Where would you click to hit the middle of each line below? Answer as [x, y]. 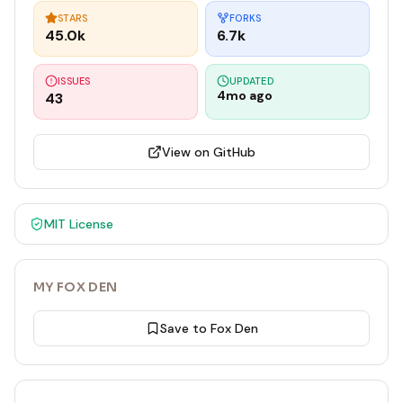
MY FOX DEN [76, 287]
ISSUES [74, 81]
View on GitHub [209, 152]
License [90, 224]
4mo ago [245, 95]
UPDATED [252, 81]
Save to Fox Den [209, 328]
